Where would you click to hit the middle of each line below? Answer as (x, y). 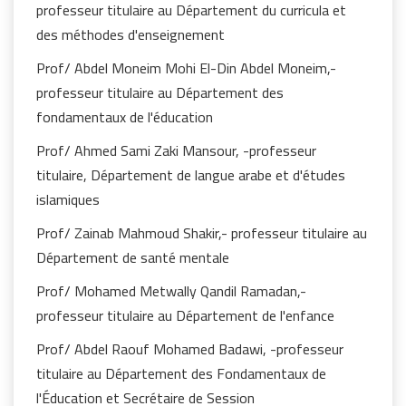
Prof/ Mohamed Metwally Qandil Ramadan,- (171, 291)
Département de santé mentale (133, 257)
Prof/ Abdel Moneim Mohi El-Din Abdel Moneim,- (186, 68)
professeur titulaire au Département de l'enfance (185, 315)
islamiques (68, 199)
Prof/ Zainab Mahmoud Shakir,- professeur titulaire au (202, 233)
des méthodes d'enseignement (130, 34)
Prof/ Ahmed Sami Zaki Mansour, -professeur (176, 150)
